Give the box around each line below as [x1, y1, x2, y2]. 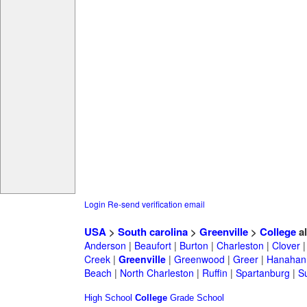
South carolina [117, 224, 188, 240]
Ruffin [201, 266, 228, 280]
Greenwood [173, 252, 225, 267]
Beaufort [134, 238, 171, 253]
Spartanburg [235, 266, 290, 280]
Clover [271, 238, 300, 253]
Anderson [84, 238, 126, 253]
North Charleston [119, 266, 194, 280]
